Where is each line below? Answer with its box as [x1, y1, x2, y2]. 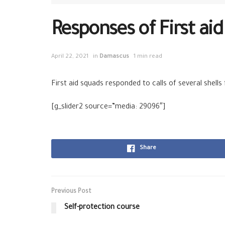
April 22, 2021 [51, 53, 88, 60]
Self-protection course [64, 203, 140, 212]
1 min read [134, 53, 162, 60]
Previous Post [51, 188, 91, 195]
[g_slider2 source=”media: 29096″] [51, 103, 165, 111]
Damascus [99, 53, 129, 60]
